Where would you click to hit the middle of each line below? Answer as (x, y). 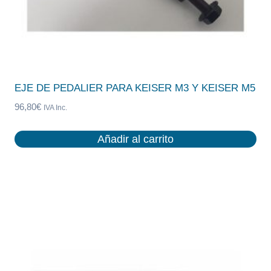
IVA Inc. (55, 108)
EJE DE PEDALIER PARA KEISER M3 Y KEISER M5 (135, 88)
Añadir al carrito (135, 139)
